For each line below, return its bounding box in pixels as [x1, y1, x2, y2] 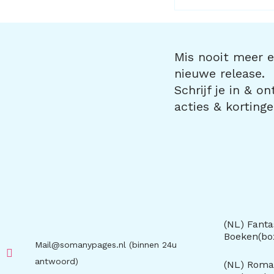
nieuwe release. [174, 65, 265, 81]
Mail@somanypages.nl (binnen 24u [34, 240, 177, 250]
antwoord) [34, 256, 78, 267]
